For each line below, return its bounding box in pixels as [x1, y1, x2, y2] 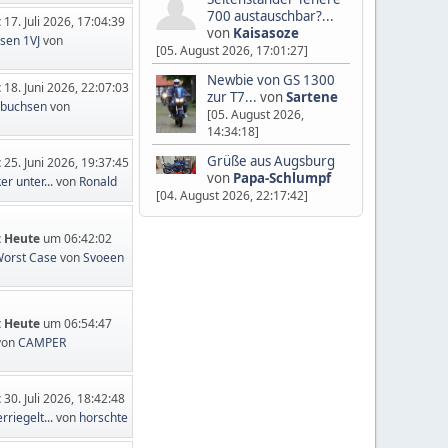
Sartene [286, 88, 338, 106]
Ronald [79, 173, 118, 190]
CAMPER [18, 333, 67, 351]
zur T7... [207, 88, 257, 106]
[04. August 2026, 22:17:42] [156, 187, 308, 204]
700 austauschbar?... [207, 7, 334, 25]
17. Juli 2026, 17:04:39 [4, 12, 126, 30]
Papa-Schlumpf [233, 169, 331, 187]
